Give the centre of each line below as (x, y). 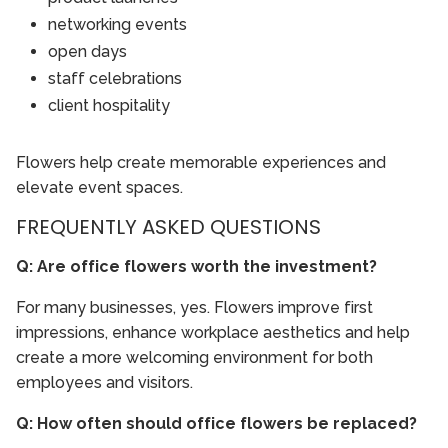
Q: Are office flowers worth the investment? (196, 267)
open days (87, 52)
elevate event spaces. (99, 188)
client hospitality (109, 106)
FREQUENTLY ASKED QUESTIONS (168, 227)
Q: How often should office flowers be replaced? (216, 424)
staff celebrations (115, 79)
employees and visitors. (104, 383)
